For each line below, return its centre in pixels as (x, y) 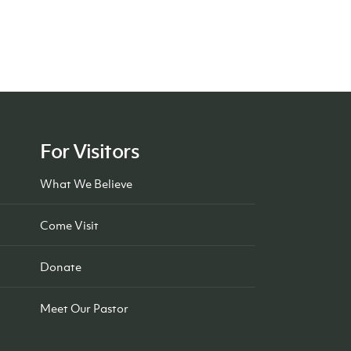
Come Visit (69, 225)
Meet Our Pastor (84, 308)
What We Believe (86, 183)
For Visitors (90, 150)
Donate (61, 266)
